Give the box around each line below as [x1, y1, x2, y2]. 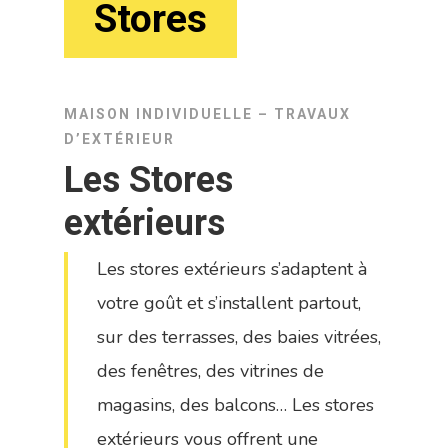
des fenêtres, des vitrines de [96, 358, 324, 383]
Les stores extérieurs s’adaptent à [96, 256, 367, 281]
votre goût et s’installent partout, [96, 290, 361, 315]
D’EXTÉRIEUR [64, 130, 176, 147]
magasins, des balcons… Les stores [96, 392, 374, 417]
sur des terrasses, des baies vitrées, [96, 324, 381, 349]
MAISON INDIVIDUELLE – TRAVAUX [64, 105, 352, 122]
